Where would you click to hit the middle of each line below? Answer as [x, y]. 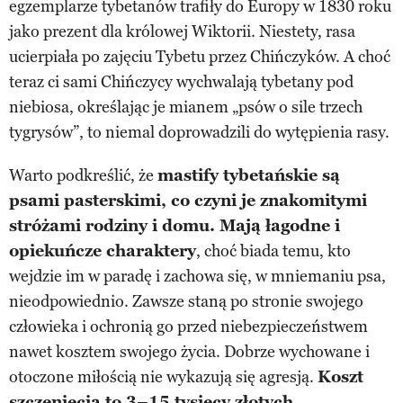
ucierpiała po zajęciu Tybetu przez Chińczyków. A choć [200, 56]
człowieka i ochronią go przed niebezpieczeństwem [188, 326]
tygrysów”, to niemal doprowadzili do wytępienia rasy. [199, 132]
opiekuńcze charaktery [103, 251]
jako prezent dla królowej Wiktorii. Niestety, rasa [182, 31]
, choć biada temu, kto [273, 251]
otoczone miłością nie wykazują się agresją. [163, 376]
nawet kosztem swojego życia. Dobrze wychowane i [189, 351]
